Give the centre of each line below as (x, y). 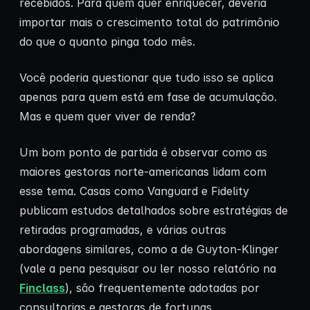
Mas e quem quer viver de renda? (108, 117)
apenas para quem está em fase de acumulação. (148, 97)
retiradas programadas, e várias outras (123, 230)
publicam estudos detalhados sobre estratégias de (154, 211)
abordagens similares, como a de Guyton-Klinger (149, 249)
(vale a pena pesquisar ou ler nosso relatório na (148, 269)
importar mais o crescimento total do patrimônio (149, 22)
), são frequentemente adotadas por (162, 288)
